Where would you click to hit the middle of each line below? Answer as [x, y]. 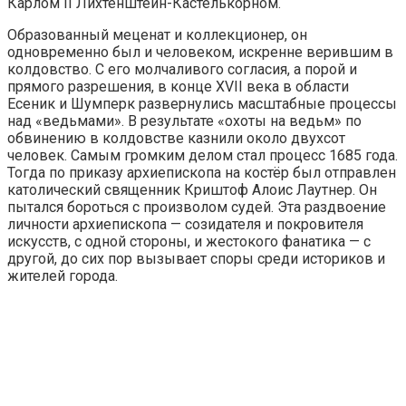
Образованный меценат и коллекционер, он [157, 35]
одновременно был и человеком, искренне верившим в [200, 53]
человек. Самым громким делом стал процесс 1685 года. [203, 156]
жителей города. [63, 276]
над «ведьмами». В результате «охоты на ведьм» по [184, 121]
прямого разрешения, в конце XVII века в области [178, 87]
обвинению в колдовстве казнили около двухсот [176, 139]
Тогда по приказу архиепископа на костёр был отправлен [202, 173]
